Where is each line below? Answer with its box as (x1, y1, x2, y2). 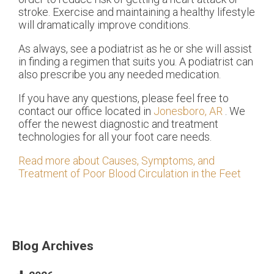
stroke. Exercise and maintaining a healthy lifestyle (18, 6, 255, 19)
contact (18, 105, 57, 118)
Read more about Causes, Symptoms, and (18, 154, 215, 168)
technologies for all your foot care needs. (18, 130, 212, 144)
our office (57, 105, 102, 118)
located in (102, 105, 154, 118)
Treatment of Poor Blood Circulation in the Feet (18, 167, 241, 180)
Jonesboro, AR (154, 105, 223, 118)
